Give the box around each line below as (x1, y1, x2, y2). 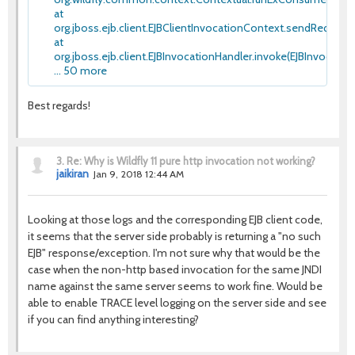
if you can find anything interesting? (28, 311, 199, 326)
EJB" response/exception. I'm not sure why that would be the (28, 245, 320, 260)
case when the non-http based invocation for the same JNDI (28, 261, 322, 277)
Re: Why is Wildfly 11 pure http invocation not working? (67, 154, 315, 167)
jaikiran (56, 166, 89, 180)
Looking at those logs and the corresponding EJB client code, (28, 212, 323, 227)
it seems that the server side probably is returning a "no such (28, 228, 321, 243)
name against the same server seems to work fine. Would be (28, 278, 323, 293)
